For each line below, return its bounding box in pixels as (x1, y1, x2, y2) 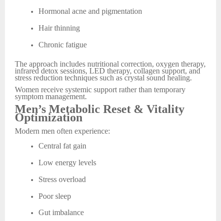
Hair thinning (38, 23, 80, 32)
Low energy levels (38, 158, 96, 167)
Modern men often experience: (15, 126, 110, 135)
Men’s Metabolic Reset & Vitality (15, 102, 184, 115)
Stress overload (38, 175, 86, 184)
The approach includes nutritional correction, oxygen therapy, (15, 59, 206, 68)
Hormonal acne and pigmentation (38, 7, 142, 16)
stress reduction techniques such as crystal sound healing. (15, 73, 192, 82)
